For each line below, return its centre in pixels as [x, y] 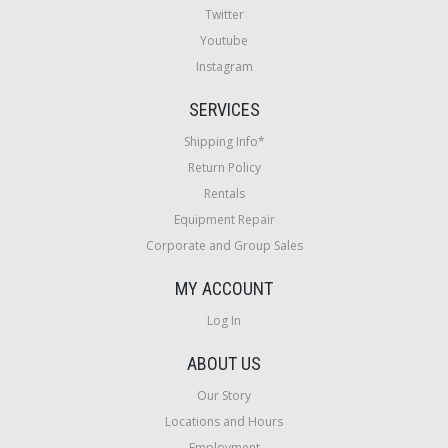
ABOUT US [224, 363]
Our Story [224, 395]
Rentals [224, 193]
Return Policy [224, 167]
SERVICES [224, 109]
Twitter [224, 14]
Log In [224, 320]
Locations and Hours [224, 421]
